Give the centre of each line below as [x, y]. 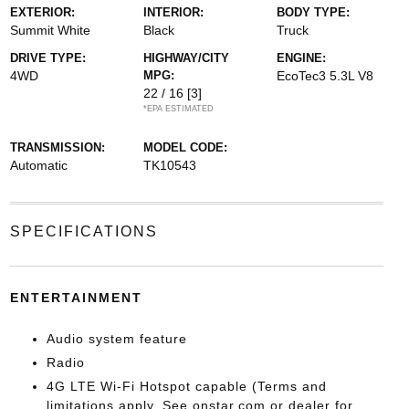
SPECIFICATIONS [84, 231]
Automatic [38, 165]
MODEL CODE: [185, 147]
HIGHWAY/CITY [186, 58]
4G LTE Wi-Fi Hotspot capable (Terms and [186, 386]
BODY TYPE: [314, 12]
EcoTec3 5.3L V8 [325, 75]
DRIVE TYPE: [47, 58]
